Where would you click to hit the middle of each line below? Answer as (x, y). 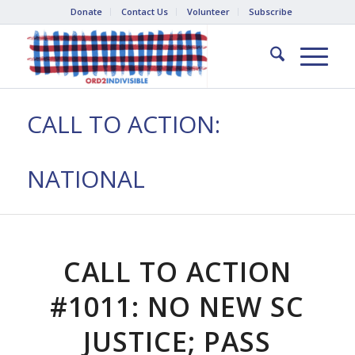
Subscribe (270, 11)
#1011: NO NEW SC (177, 307)
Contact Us (144, 11)
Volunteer (208, 11)
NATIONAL (86, 179)
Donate (86, 11)
